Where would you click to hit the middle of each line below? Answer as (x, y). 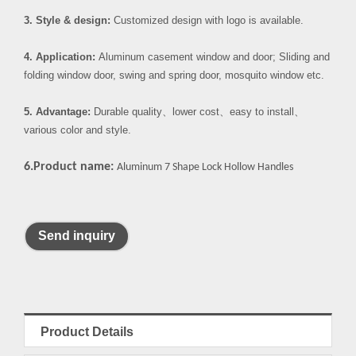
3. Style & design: (67, 20)
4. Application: (60, 57)
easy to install (262, 112)
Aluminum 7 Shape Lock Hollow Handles (205, 167)
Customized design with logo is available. (207, 20)
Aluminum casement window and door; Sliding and (213, 57)
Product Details (87, 332)
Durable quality (126, 112)
